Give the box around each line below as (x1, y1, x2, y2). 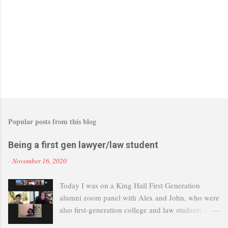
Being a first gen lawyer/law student (8, 139, 158, 151)
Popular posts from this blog (8, 116, 96, 127)
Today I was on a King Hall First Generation (60, 180, 201, 191)
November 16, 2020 (12, 156, 67, 166)
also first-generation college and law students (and (60, 205, 219, 215)
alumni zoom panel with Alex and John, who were (60, 192, 220, 203)
